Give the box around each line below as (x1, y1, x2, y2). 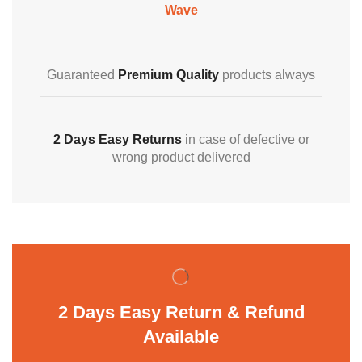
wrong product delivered (112, 150, 250, 165)
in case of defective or (181, 133, 309, 147)
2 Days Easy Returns (53, 133, 182, 147)
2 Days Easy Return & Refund (57, 302, 305, 323)
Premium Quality (118, 68, 219, 82)
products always (219, 68, 315, 82)
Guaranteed (47, 68, 118, 82)
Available (143, 326, 219, 347)
